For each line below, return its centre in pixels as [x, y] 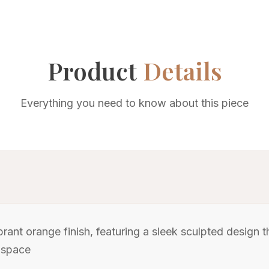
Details [182, 71]
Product [95, 71]
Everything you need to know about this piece [134, 103]
